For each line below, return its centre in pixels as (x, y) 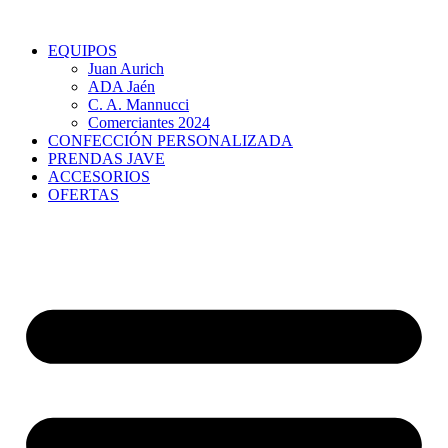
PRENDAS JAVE (106, 158)
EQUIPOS (82, 50)
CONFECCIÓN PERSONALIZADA (170, 140)
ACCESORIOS (99, 176)
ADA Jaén (121, 86)
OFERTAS (83, 194)
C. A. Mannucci (138, 104)
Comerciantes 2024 (149, 122)
